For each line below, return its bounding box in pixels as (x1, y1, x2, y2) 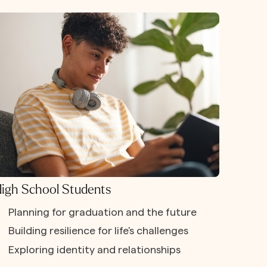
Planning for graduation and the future (8, 206, 197, 218)
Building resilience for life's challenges (8, 225, 189, 237)
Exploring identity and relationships (8, 244, 181, 255)
